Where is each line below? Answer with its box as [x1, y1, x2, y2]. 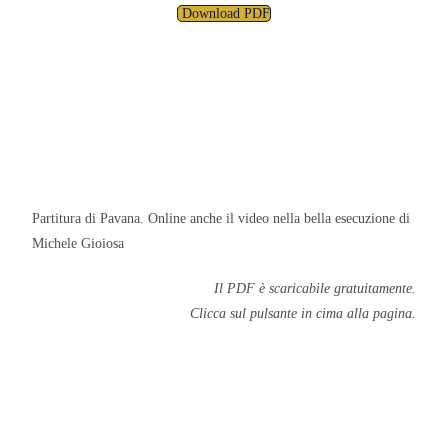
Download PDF [182, 6, 270, 21]
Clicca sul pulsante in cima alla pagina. [189, 306, 416, 321]
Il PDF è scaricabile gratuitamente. [213, 281, 416, 296]
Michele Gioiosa [32, 236, 125, 251]
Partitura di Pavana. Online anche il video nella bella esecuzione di [32, 211, 411, 226]
